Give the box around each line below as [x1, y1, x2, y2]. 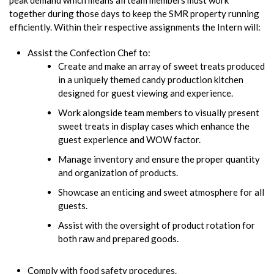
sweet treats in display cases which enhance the [58, 120, 250, 131]
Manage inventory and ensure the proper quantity [58, 153, 260, 165]
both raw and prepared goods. [58, 232, 179, 244]
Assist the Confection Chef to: [28, 46, 150, 58]
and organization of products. [58, 166, 178, 178]
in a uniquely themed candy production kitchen [58, 73, 243, 85]
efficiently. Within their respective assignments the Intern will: [9, 21, 261, 32]
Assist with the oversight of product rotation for [58, 219, 255, 231]
